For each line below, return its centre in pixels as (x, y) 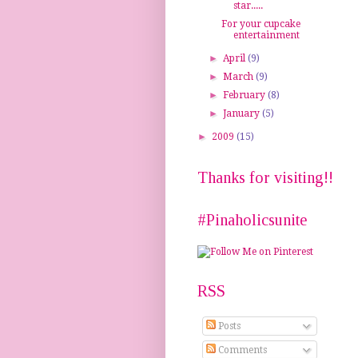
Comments (241, 350)
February (246, 95)
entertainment (266, 36)
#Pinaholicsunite (252, 220)
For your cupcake (261, 24)
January (243, 114)
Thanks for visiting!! (265, 178)
